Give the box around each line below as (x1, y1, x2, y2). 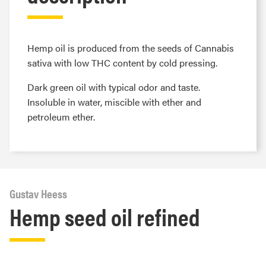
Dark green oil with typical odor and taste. (27, 80, 200, 94)
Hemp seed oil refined (9, 199, 200, 233)
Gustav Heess (9, 185, 67, 202)
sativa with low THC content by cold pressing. (27, 56, 217, 69)
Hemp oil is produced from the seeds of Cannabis (27, 41, 234, 55)
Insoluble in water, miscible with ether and (27, 95, 201, 109)
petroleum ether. (27, 110, 102, 123)
